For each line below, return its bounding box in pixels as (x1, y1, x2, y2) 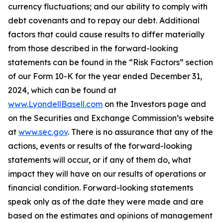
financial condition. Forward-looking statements (8, 183, 193, 193)
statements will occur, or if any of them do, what (8, 155, 191, 165)
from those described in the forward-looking (8, 43, 178, 53)
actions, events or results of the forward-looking (8, 141, 192, 151)
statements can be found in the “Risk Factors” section (8, 57, 213, 67)
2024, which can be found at (8, 85, 116, 95)
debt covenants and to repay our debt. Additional (8, 15, 200, 25)
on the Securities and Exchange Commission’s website (8, 113, 214, 123)
